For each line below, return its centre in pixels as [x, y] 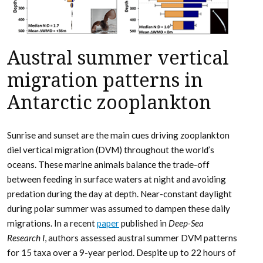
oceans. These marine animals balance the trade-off [108, 164]
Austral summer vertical [118, 58]
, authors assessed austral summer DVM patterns [141, 237]
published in [144, 223]
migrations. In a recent [52, 223]
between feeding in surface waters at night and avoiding [117, 179]
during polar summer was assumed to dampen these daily [119, 208]
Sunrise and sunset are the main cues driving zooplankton [118, 135]
